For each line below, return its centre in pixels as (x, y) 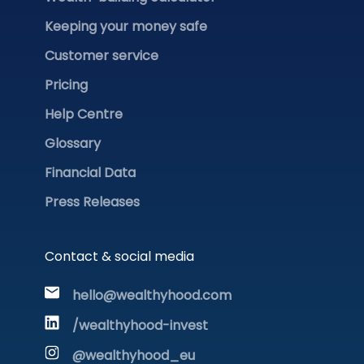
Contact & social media (119, 256)
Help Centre (84, 114)
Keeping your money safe (126, 26)
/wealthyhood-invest (140, 325)
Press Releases (92, 201)
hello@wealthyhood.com (152, 295)
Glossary (73, 143)
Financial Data (90, 172)
